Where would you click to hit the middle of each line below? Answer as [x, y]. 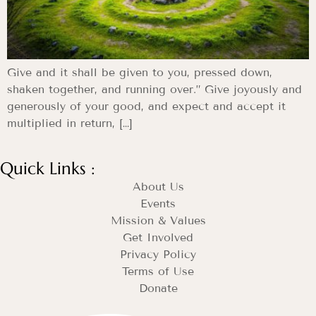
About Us [158, 187]
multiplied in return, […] [70, 123]
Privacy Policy [158, 255]
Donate [158, 288]
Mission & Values [158, 221]
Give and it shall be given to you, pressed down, [140, 73]
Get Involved [158, 238]
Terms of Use [158, 272]
